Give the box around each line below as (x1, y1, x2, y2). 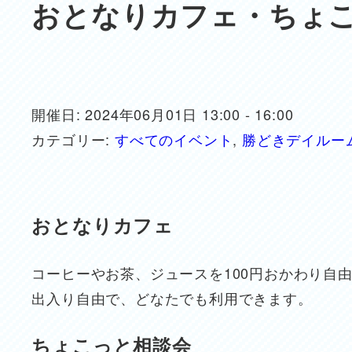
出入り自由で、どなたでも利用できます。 (31, 287, 313, 308)
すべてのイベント (115, 129, 233, 150)
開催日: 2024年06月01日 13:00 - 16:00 (31, 104, 294, 125)
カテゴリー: (31, 129, 115, 150)
